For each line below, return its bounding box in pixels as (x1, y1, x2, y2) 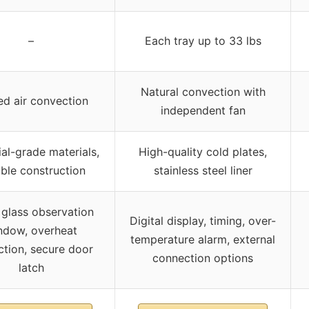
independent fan (160, 103, 246, 117)
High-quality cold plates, (139, 144, 267, 159)
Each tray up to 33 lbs (144, 33, 261, 48)
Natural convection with (140, 84, 266, 99)
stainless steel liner (153, 163, 252, 177)
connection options (152, 250, 253, 265)
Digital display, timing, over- (130, 213, 276, 228)
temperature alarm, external (130, 232, 275, 246)
